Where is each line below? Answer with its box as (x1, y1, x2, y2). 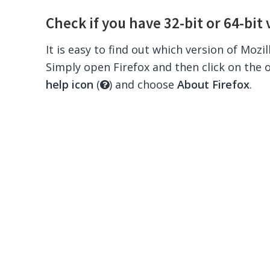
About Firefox (177, 77, 250, 92)
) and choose (108, 77, 177, 92)
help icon (45, 77, 93, 92)
